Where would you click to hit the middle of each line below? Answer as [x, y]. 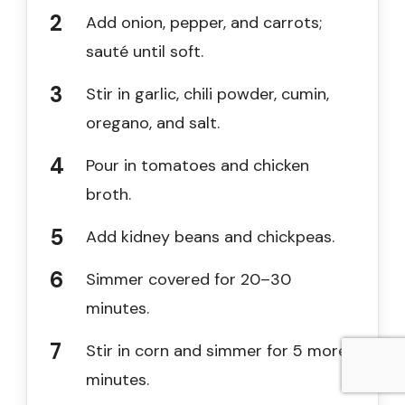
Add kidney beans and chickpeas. [210, 236]
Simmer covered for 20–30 [188, 279]
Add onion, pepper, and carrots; [204, 22]
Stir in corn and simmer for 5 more [217, 350]
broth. [108, 194]
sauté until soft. [145, 51]
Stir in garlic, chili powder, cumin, [207, 94]
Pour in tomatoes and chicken [198, 165]
